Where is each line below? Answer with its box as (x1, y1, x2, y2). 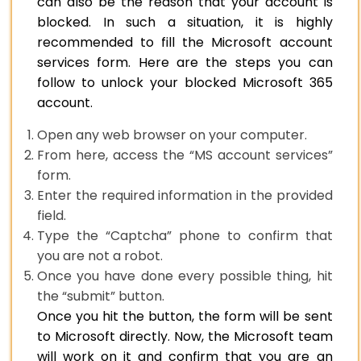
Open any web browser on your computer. (37, 126, 307, 145)
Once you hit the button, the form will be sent (37, 307, 333, 326)
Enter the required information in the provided (37, 186, 333, 205)
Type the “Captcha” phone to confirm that (37, 226, 333, 246)
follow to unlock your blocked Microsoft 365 (37, 73, 333, 93)
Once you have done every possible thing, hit (37, 267, 333, 286)
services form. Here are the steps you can (37, 53, 333, 73)
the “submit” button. (37, 287, 164, 306)
